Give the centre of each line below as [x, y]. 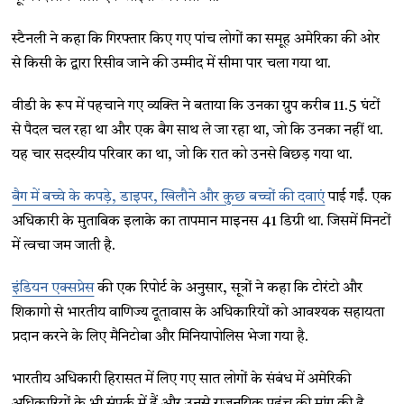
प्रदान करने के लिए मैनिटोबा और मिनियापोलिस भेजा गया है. [161, 337]
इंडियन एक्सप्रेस [53, 288]
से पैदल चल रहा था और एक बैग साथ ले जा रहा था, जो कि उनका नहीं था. [198, 130]
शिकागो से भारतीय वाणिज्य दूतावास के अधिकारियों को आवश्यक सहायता [198, 312]
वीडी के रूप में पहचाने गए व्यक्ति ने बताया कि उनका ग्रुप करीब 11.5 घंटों [196, 106]
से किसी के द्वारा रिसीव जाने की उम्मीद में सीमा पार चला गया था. [172, 64]
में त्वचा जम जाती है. [64, 246]
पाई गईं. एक [358, 197]
